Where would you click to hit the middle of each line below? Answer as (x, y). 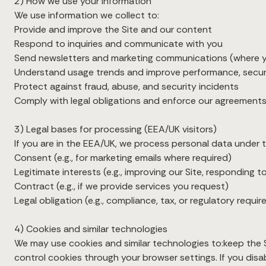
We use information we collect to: (87, 15)
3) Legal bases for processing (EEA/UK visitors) (115, 129)
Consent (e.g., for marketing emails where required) (123, 158)
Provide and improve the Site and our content (113, 29)
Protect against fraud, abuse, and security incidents (126, 86)
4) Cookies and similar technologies (91, 229)
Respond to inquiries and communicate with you (118, 44)
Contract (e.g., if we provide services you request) (121, 186)
